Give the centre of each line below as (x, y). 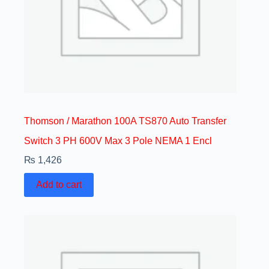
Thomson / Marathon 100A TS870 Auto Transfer (125, 121)
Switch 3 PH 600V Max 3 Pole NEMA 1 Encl (118, 141)
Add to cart (59, 184)
